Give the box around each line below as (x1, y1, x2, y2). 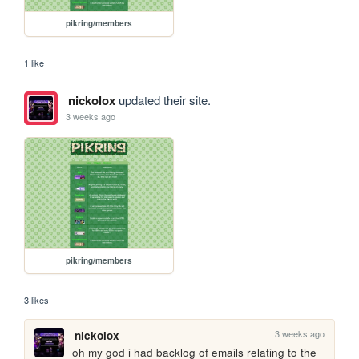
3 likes (24, 293, 50, 307)
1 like (24, 55, 45, 69)
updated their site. (115, 91, 211, 108)
